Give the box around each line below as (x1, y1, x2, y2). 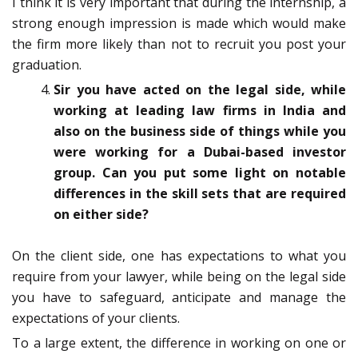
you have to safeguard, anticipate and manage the (12, 288, 346, 307)
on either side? (54, 205, 149, 224)
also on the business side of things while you (54, 122, 346, 141)
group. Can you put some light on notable (54, 164, 346, 182)
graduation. (12, 56, 82, 74)
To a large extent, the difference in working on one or (12, 334, 346, 352)
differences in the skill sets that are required (54, 185, 346, 203)
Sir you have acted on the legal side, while (54, 81, 346, 99)
